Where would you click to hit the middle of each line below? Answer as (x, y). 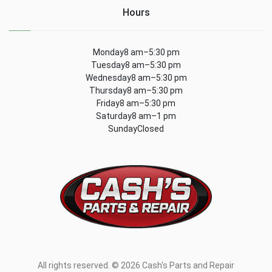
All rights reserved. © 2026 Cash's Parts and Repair (136, 266)
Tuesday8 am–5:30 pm (136, 65)
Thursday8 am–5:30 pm (136, 90)
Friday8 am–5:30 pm (136, 103)
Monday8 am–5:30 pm (136, 52)
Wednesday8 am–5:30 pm (136, 77)
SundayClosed (136, 128)
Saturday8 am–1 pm (136, 116)
